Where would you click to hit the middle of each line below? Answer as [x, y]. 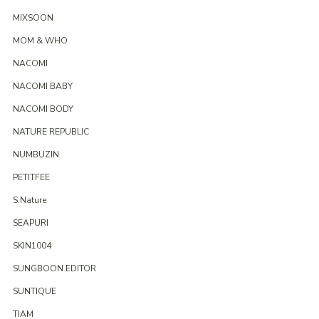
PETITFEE [31, 178]
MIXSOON [33, 18]
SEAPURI [30, 223]
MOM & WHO [40, 41]
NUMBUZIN [36, 155]
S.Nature [29, 200]
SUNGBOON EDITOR [54, 269]
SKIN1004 [32, 246]
